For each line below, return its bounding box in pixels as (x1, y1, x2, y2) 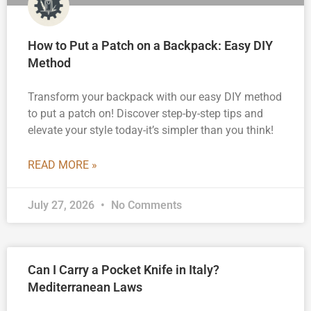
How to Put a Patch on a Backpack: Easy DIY (28, 37, 273, 53)
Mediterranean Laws (28, 279, 142, 294)
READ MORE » (28, 158, 97, 171)
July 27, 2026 (28, 198, 97, 212)
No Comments (108, 198, 182, 212)
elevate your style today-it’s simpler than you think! (28, 123, 274, 137)
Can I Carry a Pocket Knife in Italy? (28, 262, 219, 277)
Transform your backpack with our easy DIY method (28, 90, 282, 103)
